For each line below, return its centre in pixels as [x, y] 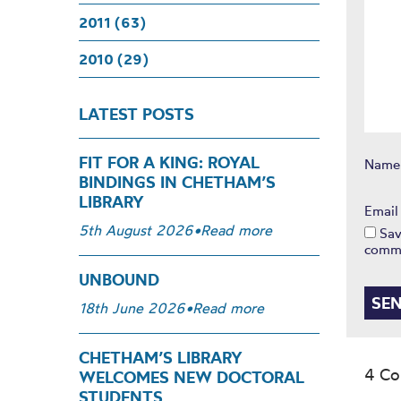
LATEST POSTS [137, 114]
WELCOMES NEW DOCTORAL [192, 377]
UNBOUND [119, 280]
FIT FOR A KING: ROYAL [169, 162]
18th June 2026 [132, 308]
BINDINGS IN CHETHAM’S [177, 182]
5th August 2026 [136, 230]
